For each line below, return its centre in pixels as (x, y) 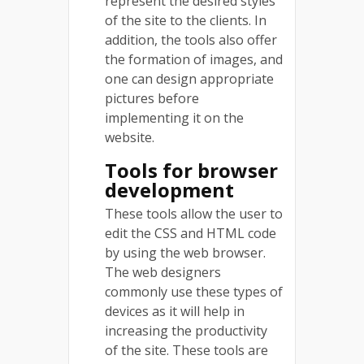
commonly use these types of (194, 291)
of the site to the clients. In (186, 20)
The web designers (163, 272)
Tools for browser (191, 170)
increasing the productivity (186, 330)
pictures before (152, 98)
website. (133, 137)
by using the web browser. (185, 252)
